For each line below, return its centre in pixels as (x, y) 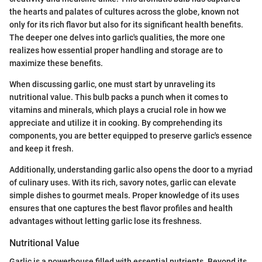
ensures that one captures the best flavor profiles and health (121, 208)
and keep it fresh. (42, 148)
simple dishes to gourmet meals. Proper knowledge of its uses (124, 195)
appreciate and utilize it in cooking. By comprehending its (116, 123)
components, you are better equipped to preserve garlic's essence (131, 135)
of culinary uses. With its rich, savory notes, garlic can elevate (123, 182)
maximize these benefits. (56, 63)
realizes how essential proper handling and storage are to (116, 50)
